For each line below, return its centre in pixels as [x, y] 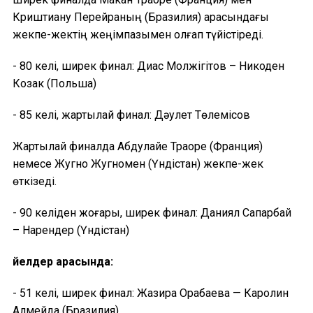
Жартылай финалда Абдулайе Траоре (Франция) [138, 146]
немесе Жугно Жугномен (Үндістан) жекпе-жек [138, 163]
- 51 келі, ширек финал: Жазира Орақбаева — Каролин [151, 293]
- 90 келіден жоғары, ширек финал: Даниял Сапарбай [152, 212]
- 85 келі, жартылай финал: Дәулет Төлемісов [131, 115]
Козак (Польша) [54, 83]
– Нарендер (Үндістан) [71, 230]
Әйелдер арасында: [63, 261]
